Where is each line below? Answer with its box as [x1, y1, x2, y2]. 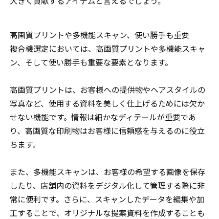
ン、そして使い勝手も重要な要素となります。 [10, 58, 173, 67]
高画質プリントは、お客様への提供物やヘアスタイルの [10, 85, 205, 95]
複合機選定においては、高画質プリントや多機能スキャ [10, 44, 205, 54]
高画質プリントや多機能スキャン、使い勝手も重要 [10, 30, 189, 40]
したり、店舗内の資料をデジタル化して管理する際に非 [10, 181, 205, 191]
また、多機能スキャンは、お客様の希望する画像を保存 [10, 167, 205, 177]
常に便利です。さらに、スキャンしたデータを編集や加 [10, 195, 204, 204]
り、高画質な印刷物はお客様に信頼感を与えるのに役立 [10, 126, 205, 136]
